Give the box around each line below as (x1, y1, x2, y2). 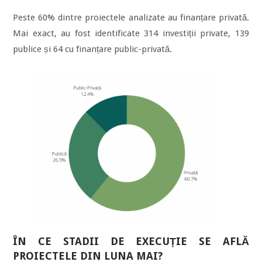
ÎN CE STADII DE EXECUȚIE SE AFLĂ (13, 235, 249, 248)
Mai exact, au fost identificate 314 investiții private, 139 (13, 28, 249, 39)
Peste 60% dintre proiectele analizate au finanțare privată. (13, 12, 249, 23)
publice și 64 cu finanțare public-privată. (13, 44, 173, 55)
